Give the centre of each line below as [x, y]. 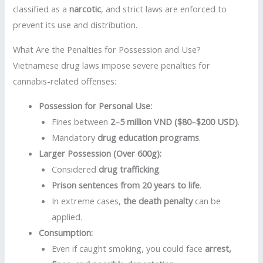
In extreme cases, [88, 200]
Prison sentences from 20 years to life [126, 185]
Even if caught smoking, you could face [129, 248]
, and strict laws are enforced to [164, 9]
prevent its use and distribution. [75, 25]
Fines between [81, 121]
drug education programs [149, 137]
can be [207, 200]
